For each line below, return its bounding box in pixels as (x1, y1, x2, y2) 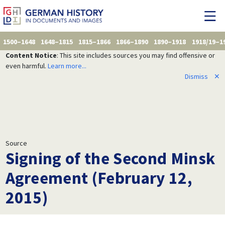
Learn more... (47, 61, 86, 70)
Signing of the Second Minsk (5, 147, 215, 169)
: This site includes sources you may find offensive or (56, 50, 215, 60)
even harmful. (5, 61, 48, 70)
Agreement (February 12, (5, 167, 192, 188)
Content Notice (5, 50, 57, 60)
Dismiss (184, 71, 208, 81)
